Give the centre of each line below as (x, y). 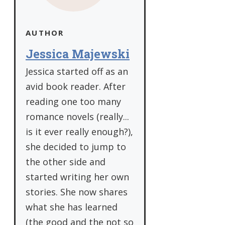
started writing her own (77, 177)
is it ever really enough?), (79, 132)
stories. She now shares (77, 192)
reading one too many (73, 102)
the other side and (66, 162)
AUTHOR (45, 33)
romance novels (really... (77, 117)
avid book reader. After (76, 87)
